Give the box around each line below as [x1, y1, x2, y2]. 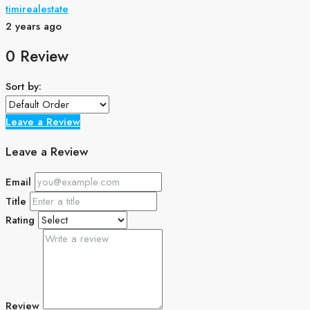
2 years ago [6, 18, 62, 34]
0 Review [6, 45, 69, 68]
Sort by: [6, 79, 42, 95]
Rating [6, 212, 35, 228]
